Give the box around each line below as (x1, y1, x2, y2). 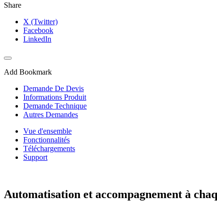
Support (23, 153, 47, 162)
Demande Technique (23, 102, 87, 110)
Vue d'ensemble (23, 127, 72, 136)
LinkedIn (23, 35, 51, 44)
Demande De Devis (23, 84, 84, 93)
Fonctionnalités (23, 136, 70, 144)
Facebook (23, 26, 53, 35)
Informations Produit (23, 93, 86, 102)
